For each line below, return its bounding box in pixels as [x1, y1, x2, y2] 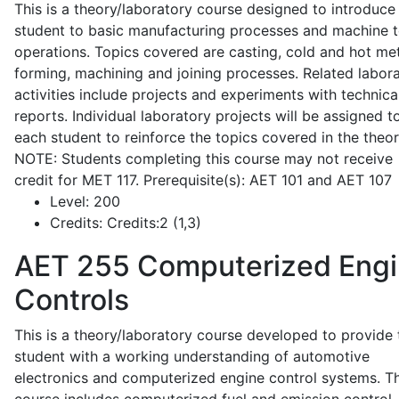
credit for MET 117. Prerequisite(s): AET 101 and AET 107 [14, 171, 392, 189]
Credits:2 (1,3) [102, 214, 201, 232]
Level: [50, 192, 89, 210]
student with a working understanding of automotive [14, 347, 370, 365]
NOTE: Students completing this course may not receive [14, 150, 393, 167]
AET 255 [14, 248, 130, 283]
